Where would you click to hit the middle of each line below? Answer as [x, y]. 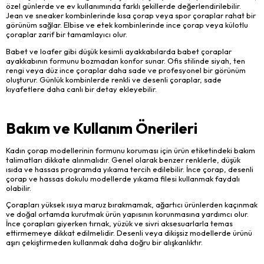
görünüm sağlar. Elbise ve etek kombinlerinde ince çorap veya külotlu [127, 25]
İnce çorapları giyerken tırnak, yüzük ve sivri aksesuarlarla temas [119, 224]
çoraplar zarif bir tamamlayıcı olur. [67, 34]
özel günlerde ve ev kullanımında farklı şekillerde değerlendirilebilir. [123, 6]
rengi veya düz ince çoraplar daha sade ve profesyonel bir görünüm [126, 70]
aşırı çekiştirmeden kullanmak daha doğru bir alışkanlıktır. [104, 242]
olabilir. [19, 188]
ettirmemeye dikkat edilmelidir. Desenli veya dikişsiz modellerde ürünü [129, 233]
